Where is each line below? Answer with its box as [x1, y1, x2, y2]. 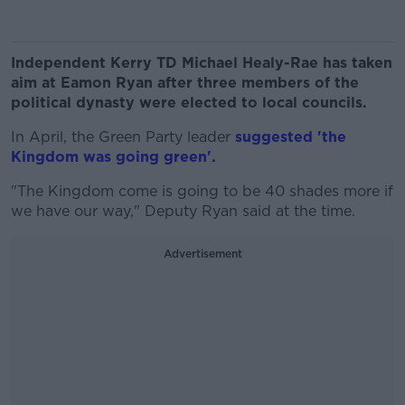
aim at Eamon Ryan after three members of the [11, 74, 359, 91]
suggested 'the [235, 128, 346, 146]
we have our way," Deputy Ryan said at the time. [11, 202, 355, 220]
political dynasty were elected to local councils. [11, 94, 367, 111]
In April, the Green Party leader [11, 128, 235, 146]
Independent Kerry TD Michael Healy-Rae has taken [11, 54, 392, 71]
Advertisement [163, 247, 242, 260]
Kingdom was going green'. [11, 148, 216, 165]
